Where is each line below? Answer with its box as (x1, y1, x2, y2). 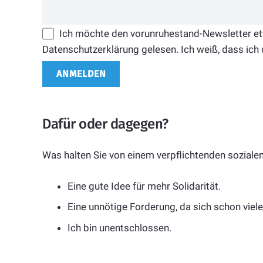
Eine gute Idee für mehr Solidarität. (67, 180, 221, 192)
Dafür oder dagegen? (42, 115, 168, 132)
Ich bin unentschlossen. (67, 221, 171, 234)
